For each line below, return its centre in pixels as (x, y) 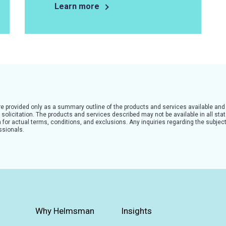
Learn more (78, 6)
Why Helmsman (65, 211)
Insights (136, 211)
